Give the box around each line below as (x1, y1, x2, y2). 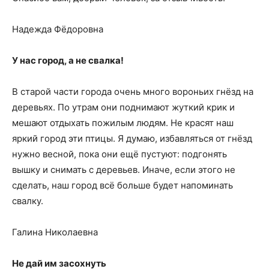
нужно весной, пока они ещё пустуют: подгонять (12, 148, 227, 160)
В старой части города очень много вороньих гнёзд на (12, 86, 253, 97)
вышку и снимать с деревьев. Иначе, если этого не (12, 164, 235, 175)
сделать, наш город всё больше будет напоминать (12, 180, 233, 191)
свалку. (12, 195, 43, 207)
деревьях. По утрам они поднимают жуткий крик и (12, 101, 235, 113)
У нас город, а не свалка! (12, 55, 124, 66)
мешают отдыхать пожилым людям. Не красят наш (12, 117, 234, 128)
